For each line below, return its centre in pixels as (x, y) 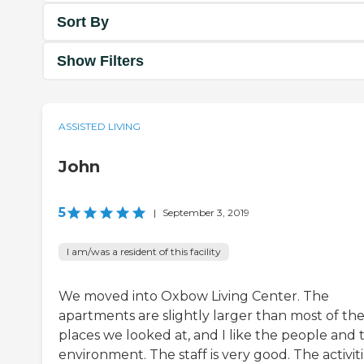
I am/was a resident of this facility (144, 252)
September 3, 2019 (206, 213)
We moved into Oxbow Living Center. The (194, 297)
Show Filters (100, 61)
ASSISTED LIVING (100, 127)
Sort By (83, 22)
